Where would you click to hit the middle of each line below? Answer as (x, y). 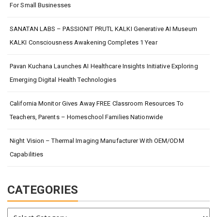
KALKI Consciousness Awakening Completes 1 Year (84, 42)
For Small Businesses (40, 5)
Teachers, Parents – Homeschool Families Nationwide (86, 117)
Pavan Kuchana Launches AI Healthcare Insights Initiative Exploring (104, 66)
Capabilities (27, 154)
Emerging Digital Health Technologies (63, 79)
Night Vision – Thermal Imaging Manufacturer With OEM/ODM (97, 140)
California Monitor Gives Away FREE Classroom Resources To (97, 103)
